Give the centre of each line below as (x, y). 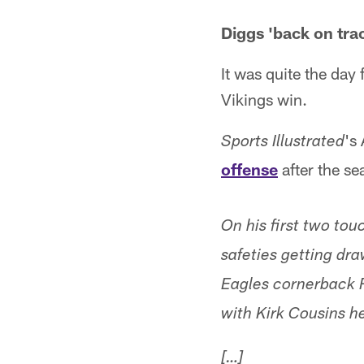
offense (249, 169)
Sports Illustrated (283, 143)
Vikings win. (264, 99)
